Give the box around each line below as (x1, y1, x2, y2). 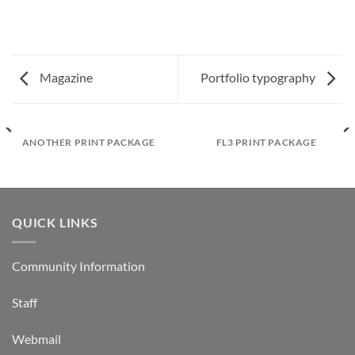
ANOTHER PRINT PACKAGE (21, 136, 156, 147)
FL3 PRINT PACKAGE (216, 136, 317, 147)
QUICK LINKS (12, 215, 98, 231)
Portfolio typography (200, 69, 318, 85)
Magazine (37, 69, 93, 85)
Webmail (12, 330, 61, 346)
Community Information (12, 258, 145, 274)
